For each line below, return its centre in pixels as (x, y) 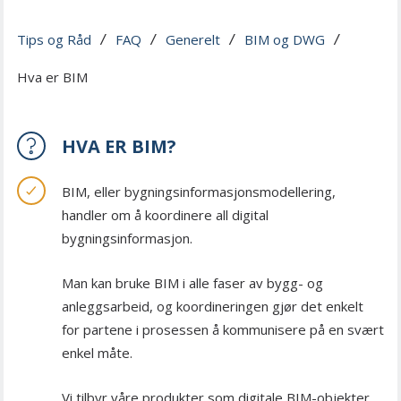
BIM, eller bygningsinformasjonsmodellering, (199, 192)
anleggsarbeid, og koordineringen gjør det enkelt (213, 306)
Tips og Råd (54, 39)
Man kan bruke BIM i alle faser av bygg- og (192, 283)
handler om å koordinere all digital (165, 215)
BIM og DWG (285, 39)
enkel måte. (97, 353)
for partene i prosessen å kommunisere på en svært (223, 329)
